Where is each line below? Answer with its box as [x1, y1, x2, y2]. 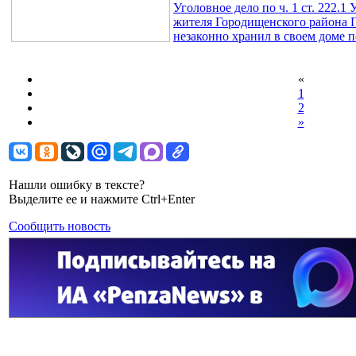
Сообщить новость [9, 219, 110, 233]
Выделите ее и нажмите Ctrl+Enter [9, 192, 195, 206]
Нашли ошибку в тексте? [9, 177, 145, 192]
